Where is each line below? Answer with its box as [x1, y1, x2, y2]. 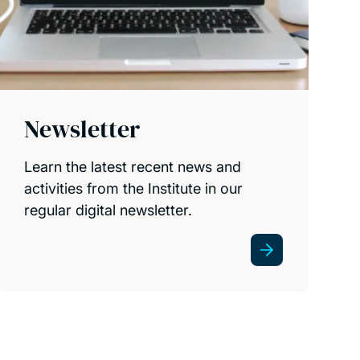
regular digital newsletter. [24, 201, 193, 219]
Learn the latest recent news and [24, 157, 242, 175]
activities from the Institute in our [24, 179, 243, 197]
